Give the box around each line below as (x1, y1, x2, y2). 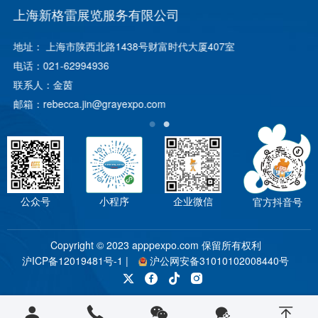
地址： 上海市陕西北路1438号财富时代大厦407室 (7, 39, 229, 54)
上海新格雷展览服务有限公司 (7, 5, 173, 24)
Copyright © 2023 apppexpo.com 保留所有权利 (50, 238, 261, 252)
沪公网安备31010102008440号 (150, 253, 289, 268)
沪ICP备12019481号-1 (22, 253, 123, 268)
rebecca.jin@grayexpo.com (37, 97, 160, 111)
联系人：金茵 (7, 77, 67, 92)
